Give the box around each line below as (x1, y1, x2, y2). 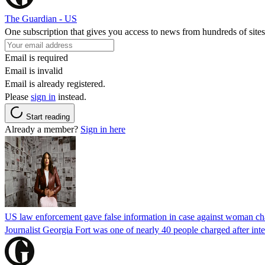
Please (5, 91, 31, 102)
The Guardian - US (5, 13, 77, 24)
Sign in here (80, 124, 125, 134)
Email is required (5, 52, 68, 63)
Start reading (26, 112, 70, 121)
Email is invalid (5, 65, 63, 76)
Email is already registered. (5, 78, 105, 89)
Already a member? (5, 124, 80, 134)
